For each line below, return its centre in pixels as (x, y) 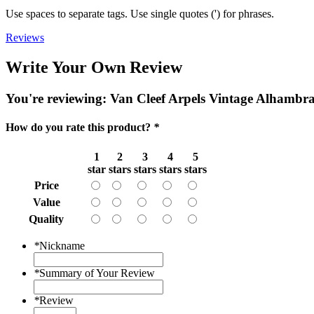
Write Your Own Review (94, 67)
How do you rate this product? (80, 127)
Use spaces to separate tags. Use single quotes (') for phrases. (140, 13)
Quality (46, 219)
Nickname (62, 246)
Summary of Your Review (97, 273)
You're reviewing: (58, 98)
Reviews (25, 37)
